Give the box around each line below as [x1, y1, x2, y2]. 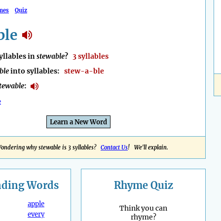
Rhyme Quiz [113, 179, 173, 192]
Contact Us [101, 144, 128, 151]
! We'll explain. [128, 144, 168, 151]
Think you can [119, 204, 167, 213]
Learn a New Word [50, 118, 107, 127]
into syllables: [9, 67, 64, 76]
